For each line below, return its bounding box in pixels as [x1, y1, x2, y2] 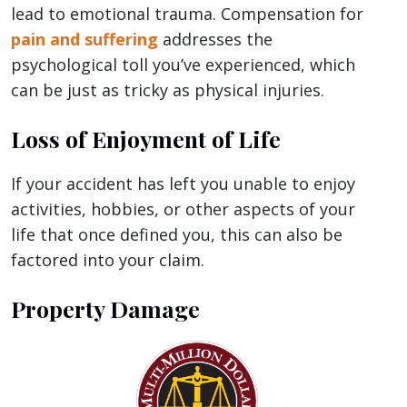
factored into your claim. [11, 249, 204, 272]
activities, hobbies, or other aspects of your [11, 198, 355, 221]
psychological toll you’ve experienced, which [11, 54, 355, 76]
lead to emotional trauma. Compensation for [11, 3, 363, 25]
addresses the [158, 28, 273, 51]
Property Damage [11, 293, 200, 324]
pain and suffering [11, 28, 158, 51]
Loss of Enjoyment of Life [11, 124, 281, 154]
